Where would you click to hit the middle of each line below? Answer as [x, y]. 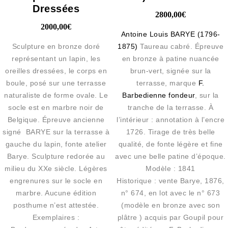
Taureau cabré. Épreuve [181, 46]
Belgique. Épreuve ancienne [56, 119]
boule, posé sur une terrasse [56, 83]
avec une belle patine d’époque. [170, 156]
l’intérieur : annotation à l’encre [171, 119]
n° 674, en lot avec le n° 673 [170, 193]
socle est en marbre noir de [56, 107]
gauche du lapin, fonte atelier [56, 144]
